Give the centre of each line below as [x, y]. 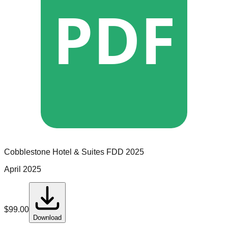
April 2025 [23, 169]
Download [47, 218]
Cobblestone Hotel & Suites [54, 152]
